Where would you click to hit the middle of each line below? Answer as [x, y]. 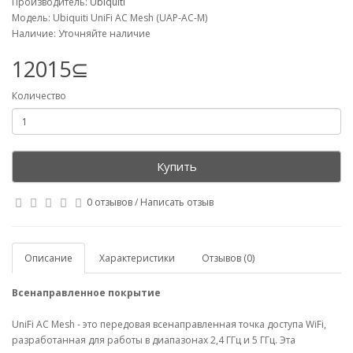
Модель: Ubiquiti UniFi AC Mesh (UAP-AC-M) [110, 18]
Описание [48, 258]
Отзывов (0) [228, 258]
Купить [176, 166]
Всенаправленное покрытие [86, 293]
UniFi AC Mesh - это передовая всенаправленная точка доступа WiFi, [169, 324]
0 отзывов [110, 202]
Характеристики [137, 258]
